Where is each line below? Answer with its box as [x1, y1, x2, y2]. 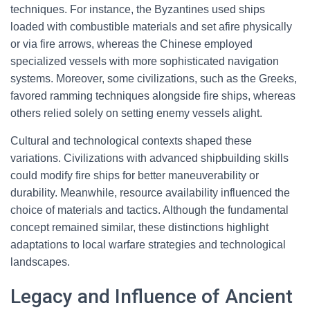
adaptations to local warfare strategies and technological [10, 239, 286, 250]
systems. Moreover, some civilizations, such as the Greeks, [10, 73, 297, 84]
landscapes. [10, 256, 70, 268]
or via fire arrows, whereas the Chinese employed [10, 38, 253, 50]
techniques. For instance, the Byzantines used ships [10, 3, 265, 15]
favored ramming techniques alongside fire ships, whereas [10, 90, 295, 102]
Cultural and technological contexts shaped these [10, 135, 252, 147]
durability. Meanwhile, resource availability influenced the [10, 187, 290, 199]
